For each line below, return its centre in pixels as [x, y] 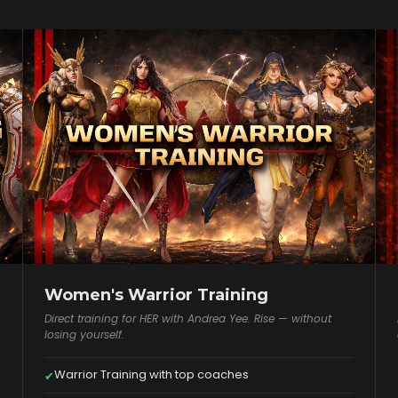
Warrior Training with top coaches [151, 375]
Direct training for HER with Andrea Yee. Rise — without [187, 319]
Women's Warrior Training [156, 295]
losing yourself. [84, 335]
